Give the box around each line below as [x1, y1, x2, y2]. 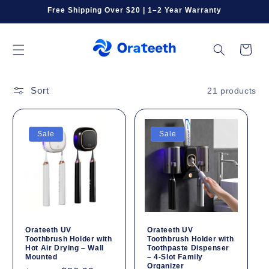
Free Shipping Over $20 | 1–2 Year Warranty [47, 6, 222, 14]
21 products [207, 85, 256, 95]
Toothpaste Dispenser [147, 243, 229, 252]
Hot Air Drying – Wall [25, 243, 104, 252]
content [17, 13, 50, 24]
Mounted [25, 252, 58, 261]
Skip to [17, 2, 49, 13]
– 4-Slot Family [147, 252, 203, 261]
